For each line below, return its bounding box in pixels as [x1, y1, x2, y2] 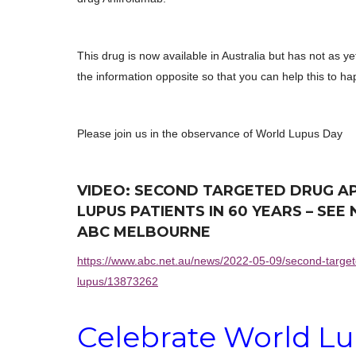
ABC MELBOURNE [77, 223, 211, 241]
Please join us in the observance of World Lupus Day [77, 127, 342, 140]
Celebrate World [77, 319, 318, 354]
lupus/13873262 [77, 275, 158, 288]
